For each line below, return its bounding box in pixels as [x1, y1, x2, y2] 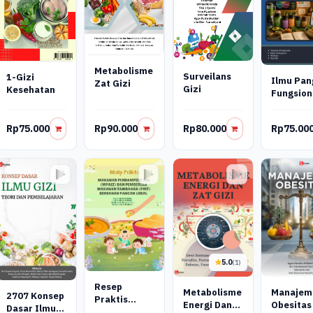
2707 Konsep [6, 290, 64, 303]
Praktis [94, 293, 129, 305]
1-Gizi [6, 71, 34, 83]
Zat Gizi [94, 78, 131, 90]
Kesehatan [6, 83, 55, 96]
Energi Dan [182, 298, 232, 311]
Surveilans [182, 70, 231, 82]
